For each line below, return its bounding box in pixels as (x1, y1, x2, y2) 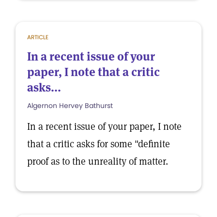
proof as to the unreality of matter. (27, 155, 168, 168)
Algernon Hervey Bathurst (27, 101, 113, 110)
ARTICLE (27, 33, 48, 41)
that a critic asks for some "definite (27, 138, 170, 150)
